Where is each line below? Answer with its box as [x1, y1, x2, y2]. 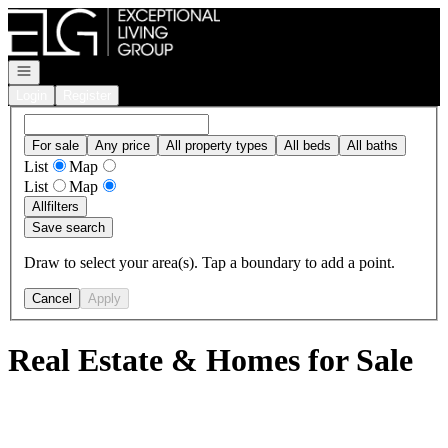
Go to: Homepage [7, 7, 120, 24]
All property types [166, 137, 268, 153]
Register [63, 88, 111, 103]
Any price [95, 137, 150, 153]
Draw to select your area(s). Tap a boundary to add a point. [24, 253, 395, 271]
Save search [32, 219, 105, 235]
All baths [347, 137, 398, 153]
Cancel [32, 290, 72, 306]
